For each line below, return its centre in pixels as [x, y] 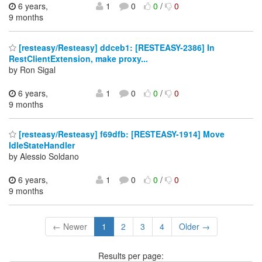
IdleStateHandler [42, 145]
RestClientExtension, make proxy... [78, 58]
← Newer [70, 227]
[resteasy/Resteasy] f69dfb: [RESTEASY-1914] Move [120, 134]
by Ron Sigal [32, 69]
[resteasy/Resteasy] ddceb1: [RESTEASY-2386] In [116, 47]
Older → [194, 227]
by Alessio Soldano [44, 156]
